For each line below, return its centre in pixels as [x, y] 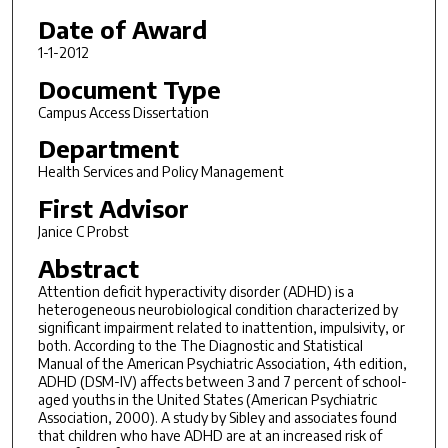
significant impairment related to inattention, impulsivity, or [221, 327]
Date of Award [122, 28]
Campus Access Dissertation [123, 112]
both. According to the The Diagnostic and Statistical [200, 345]
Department [108, 148]
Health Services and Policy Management [160, 172]
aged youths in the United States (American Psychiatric [207, 399]
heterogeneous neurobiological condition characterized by [217, 309]
